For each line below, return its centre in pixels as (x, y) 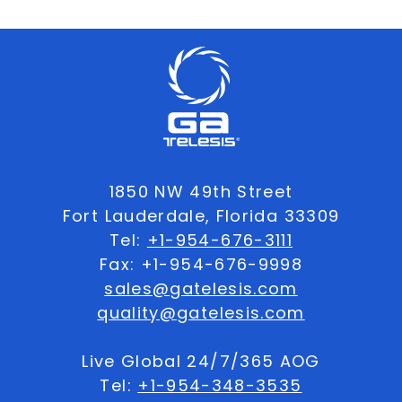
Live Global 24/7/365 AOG (201, 361)
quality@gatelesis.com (201, 312)
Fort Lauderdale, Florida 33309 (201, 215)
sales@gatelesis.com (201, 288)
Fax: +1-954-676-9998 (201, 264)
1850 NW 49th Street (201, 191)
